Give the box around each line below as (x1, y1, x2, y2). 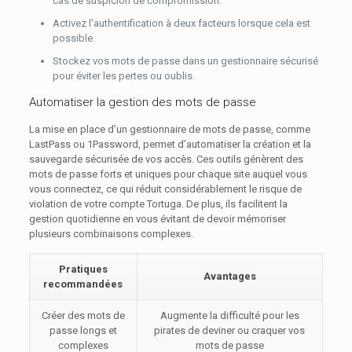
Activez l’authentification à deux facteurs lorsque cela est (52, 17, 310, 29)
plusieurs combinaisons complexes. (28, 228, 193, 240)
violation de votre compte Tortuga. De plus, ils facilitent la (28, 198, 288, 210)
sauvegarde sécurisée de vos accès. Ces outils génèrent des (28, 153, 303, 165)
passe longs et (49, 324, 117, 336)
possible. (52, 32, 95, 44)
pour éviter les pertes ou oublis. (52, 70, 195, 82)
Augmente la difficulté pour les (159, 310, 299, 321)
